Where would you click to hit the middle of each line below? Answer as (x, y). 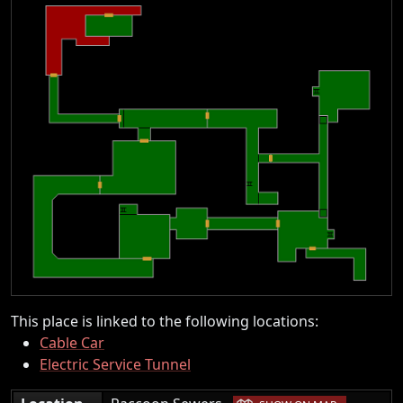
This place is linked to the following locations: (165, 321)
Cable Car (72, 342)
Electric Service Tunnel (115, 364)
